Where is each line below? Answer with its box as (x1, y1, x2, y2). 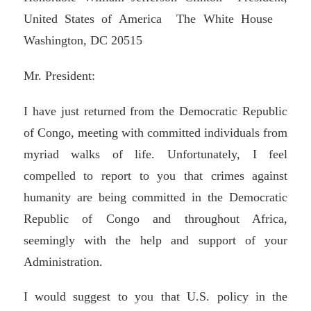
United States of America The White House (23, 12, 288, 26)
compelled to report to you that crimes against (23, 168, 288, 183)
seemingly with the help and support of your (23, 233, 288, 247)
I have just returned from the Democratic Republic (23, 103, 288, 118)
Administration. (23, 254, 103, 269)
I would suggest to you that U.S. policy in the (23, 289, 288, 304)
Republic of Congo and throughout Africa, (23, 211, 288, 226)
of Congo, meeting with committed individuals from (23, 125, 288, 140)
